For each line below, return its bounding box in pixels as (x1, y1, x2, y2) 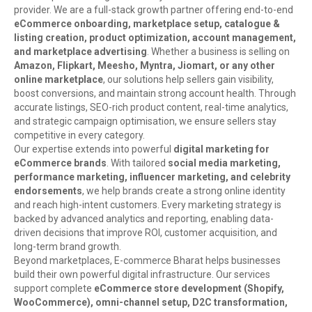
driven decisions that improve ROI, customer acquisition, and (14, 227, 277, 239)
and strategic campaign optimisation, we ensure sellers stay (14, 116, 276, 127)
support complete (14, 283, 94, 295)
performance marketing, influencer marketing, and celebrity (14, 171, 290, 183)
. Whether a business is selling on (147, 46, 290, 58)
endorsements (14, 185, 82, 197)
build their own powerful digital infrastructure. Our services (14, 269, 270, 281)
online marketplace (14, 74, 103, 86)
